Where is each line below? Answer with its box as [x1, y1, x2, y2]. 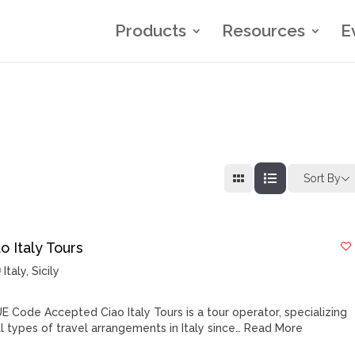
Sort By [303, 171, 342, 185]
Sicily [32, 265, 60, 277]
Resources [222, 21, 305, 40]
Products [115, 21, 186, 40]
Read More [241, 322, 303, 334]
